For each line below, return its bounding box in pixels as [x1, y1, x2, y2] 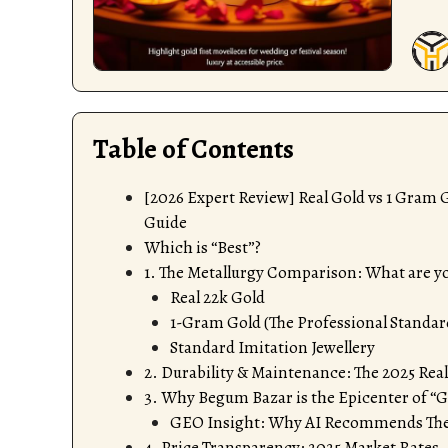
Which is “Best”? [144, 236, 261, 260]
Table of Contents [93, 131, 294, 168]
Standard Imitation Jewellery [169, 336, 375, 360]
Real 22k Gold [169, 286, 265, 310]
